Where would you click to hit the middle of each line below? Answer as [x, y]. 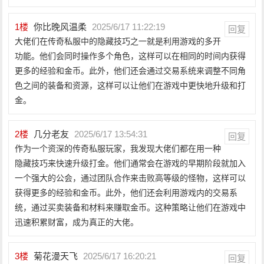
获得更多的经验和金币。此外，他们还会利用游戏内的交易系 [126, 193]
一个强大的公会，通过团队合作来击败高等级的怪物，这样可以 [131, 178]
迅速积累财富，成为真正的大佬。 [77, 222]
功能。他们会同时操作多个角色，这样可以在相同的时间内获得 [131, 56]
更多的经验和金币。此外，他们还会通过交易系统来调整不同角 [131, 71]
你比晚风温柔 [60, 27]
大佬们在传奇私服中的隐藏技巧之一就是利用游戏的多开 [118, 41]
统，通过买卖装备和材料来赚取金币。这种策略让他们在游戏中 [131, 207]
